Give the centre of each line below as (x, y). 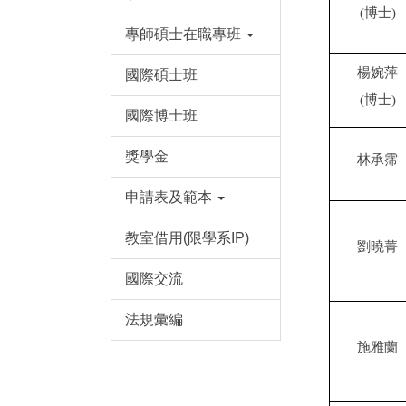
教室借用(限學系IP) (187, 238)
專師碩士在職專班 (183, 34)
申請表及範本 (168, 198)
